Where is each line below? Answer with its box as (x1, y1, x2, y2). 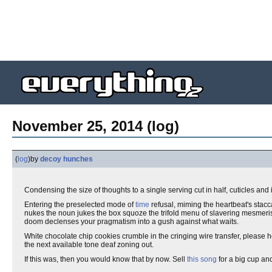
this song (187, 255, 217, 263)
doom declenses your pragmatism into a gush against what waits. (24, 217, 239, 226)
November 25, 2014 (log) (12, 118, 179, 134)
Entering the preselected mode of (24, 200, 135, 209)
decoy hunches (40, 155, 93, 163)
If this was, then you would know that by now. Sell (24, 255, 187, 263)
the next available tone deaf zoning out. (24, 240, 155, 249)
